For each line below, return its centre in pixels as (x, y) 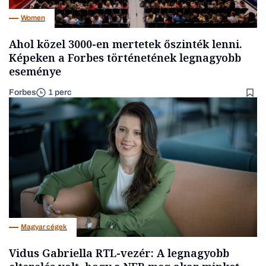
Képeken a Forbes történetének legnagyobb (125, 57)
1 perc (60, 92)
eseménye (35, 71)
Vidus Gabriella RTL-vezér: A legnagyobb (119, 253)
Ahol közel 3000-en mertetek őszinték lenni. (126, 44)
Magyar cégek (44, 227)
